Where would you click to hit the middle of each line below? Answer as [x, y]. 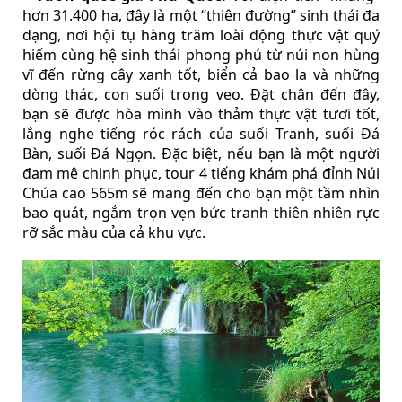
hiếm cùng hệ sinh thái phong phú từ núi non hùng [201, 54]
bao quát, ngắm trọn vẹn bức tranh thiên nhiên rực [201, 212]
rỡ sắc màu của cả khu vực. [114, 232]
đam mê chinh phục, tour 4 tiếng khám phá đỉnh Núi [201, 173]
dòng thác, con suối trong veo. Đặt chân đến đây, [201, 94]
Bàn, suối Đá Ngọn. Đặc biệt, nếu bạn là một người [201, 153]
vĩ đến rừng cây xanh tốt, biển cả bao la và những [201, 74]
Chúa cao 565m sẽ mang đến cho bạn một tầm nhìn [201, 192]
